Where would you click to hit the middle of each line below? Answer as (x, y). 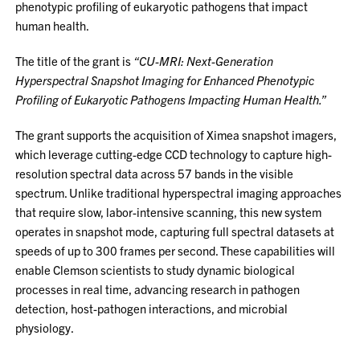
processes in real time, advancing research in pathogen (158, 289)
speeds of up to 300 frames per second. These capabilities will (176, 250)
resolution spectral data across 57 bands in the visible (155, 173)
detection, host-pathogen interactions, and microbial (152, 308)
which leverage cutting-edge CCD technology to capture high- (174, 154)
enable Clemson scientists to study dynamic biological (155, 270)
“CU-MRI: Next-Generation (204, 61)
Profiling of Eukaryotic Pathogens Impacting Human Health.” (171, 99)
